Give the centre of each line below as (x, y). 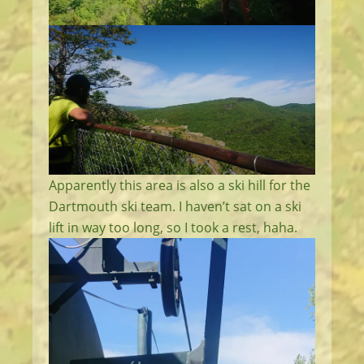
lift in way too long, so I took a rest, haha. (173, 228)
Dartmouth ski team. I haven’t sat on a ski (175, 207)
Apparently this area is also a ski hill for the (180, 186)
